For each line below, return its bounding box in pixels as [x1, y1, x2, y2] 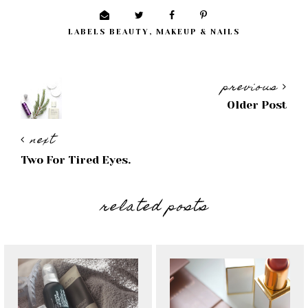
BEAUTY [109, 27, 149, 37]
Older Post [227, 98, 287, 112]
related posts [100, 195, 208, 221]
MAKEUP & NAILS [156, 27, 240, 37]
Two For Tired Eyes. [21, 153, 131, 167]
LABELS [68, 27, 109, 37]
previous [222, 78, 283, 99]
